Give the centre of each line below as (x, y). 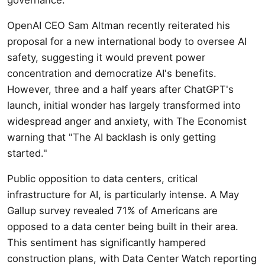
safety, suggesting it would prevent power (106, 57)
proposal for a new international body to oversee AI (127, 41)
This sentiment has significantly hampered (106, 242)
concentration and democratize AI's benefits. (112, 73)
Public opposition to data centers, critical (102, 178)
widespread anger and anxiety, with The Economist (127, 121)
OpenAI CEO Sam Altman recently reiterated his (119, 25)
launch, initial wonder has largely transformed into (124, 105)
